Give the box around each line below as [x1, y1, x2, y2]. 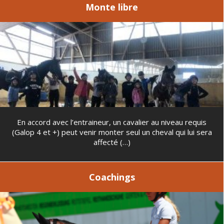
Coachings [88, 170, 135, 183]
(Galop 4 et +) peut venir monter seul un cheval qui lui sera [11, 127, 212, 137]
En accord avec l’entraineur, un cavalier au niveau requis [17, 117, 206, 127]
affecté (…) [93, 137, 130, 147]
